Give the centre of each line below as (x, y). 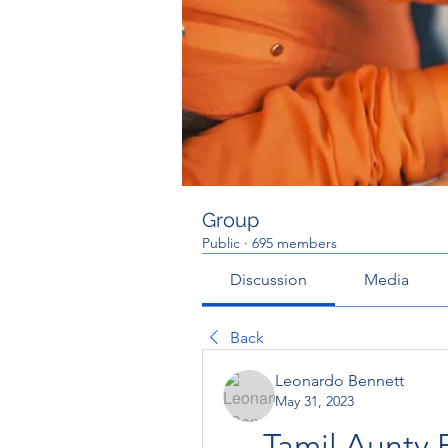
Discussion (269, 279)
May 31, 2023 (314, 401)
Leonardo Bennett (339, 380)
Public (221, 243)
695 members (294, 243)
